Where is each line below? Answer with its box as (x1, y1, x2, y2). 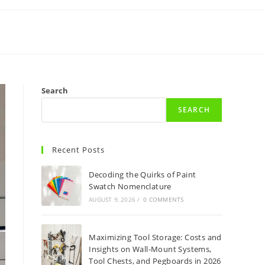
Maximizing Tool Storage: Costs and (89, 232, 222, 243)
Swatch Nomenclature (89, 181, 172, 192)
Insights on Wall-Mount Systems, (89, 244, 212, 254)
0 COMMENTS (143, 195, 184, 203)
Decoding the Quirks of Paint (89, 169, 196, 180)
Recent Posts (52, 144, 105, 155)
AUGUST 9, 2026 (89, 195, 136, 203)
